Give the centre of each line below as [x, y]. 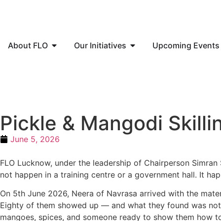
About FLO [28, 45]
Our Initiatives [100, 45]
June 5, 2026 [35, 139]
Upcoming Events [186, 45]
